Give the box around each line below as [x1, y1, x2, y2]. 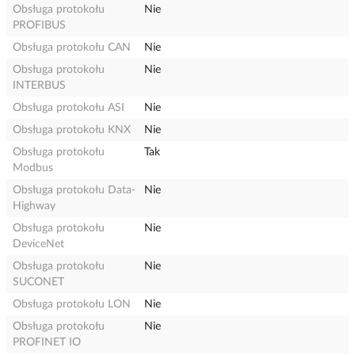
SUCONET [13, 277, 64, 288]
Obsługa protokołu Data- [13, 185, 136, 196]
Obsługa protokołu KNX [13, 124, 131, 136]
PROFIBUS [13, 20, 66, 31]
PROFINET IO [13, 337, 81, 348]
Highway [13, 200, 55, 212]
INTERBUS [13, 80, 66, 91]
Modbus [13, 162, 53, 174]
